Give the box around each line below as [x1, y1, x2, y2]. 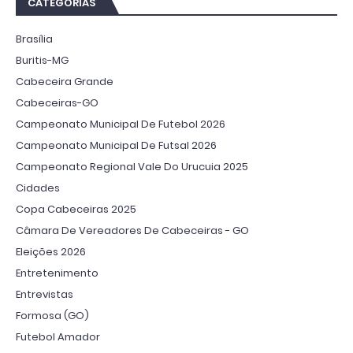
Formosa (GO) [16, 308, 89, 324]
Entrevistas [16, 287, 73, 303]
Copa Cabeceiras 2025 [16, 202, 136, 217]
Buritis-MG [16, 53, 69, 69]
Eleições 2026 [16, 244, 86, 260]
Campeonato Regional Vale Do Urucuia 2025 [16, 159, 248, 175]
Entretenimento [16, 266, 98, 281]
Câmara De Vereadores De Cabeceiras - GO [16, 223, 249, 239]
